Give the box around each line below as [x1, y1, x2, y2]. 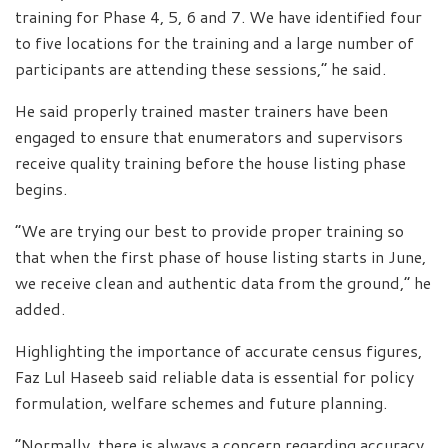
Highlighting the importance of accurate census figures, [15, 338, 422, 362]
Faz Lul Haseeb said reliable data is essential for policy [15, 364, 414, 388]
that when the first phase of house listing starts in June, [15, 244, 426, 268]
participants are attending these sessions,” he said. [15, 56, 386, 80]
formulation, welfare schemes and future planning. [15, 390, 387, 414]
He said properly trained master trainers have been [15, 98, 388, 122]
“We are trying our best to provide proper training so [15, 218, 404, 242]
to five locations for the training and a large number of [15, 30, 414, 54]
